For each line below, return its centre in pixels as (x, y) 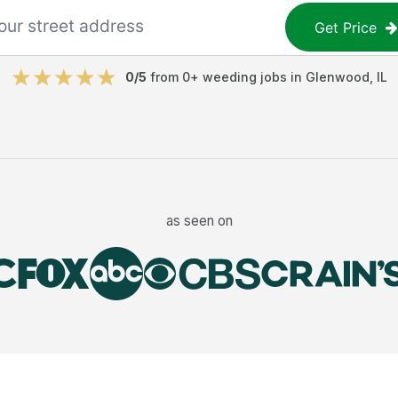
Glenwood (337, 77)
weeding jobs (244, 77)
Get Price (346, 27)
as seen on (199, 220)
